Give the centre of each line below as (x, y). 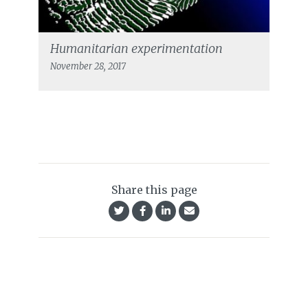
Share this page (154, 190)
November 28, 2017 (88, 67)
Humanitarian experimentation (136, 49)
